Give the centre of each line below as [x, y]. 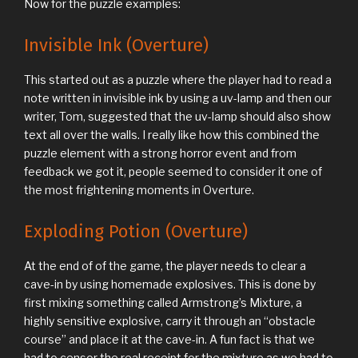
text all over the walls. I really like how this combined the [172, 135]
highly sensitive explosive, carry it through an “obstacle [170, 321]
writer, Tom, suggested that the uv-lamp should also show [177, 117]
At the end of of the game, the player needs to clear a [165, 266]
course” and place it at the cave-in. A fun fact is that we [169, 340]
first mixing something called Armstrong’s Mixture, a [163, 303]
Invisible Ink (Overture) [116, 45]
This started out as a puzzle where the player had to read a [178, 80]
